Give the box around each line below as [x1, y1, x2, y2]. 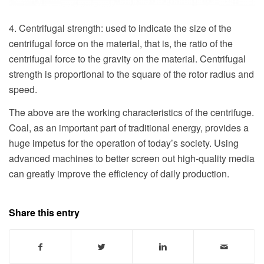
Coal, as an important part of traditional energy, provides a [9, 121, 249, 135]
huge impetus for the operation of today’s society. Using [9, 136, 239, 150]
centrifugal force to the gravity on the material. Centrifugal [9, 51, 246, 65]
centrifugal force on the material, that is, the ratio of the [9, 36, 233, 50]
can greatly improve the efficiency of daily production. [9, 167, 229, 181]
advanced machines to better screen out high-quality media [9, 151, 255, 166]
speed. [9, 82, 37, 96]
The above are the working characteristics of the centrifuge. [9, 105, 254, 120]
